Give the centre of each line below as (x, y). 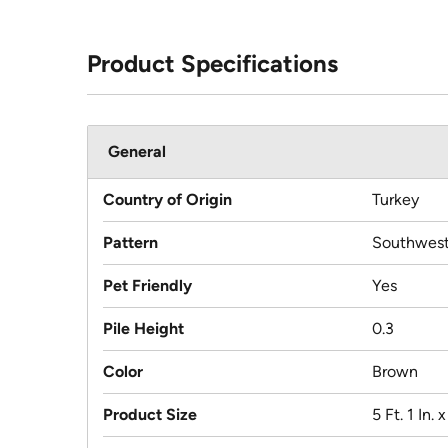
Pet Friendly (147, 286)
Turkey (395, 200)
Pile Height (143, 329)
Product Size (150, 415)
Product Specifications (212, 64)
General (137, 152)
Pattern (130, 243)
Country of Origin (167, 200)
